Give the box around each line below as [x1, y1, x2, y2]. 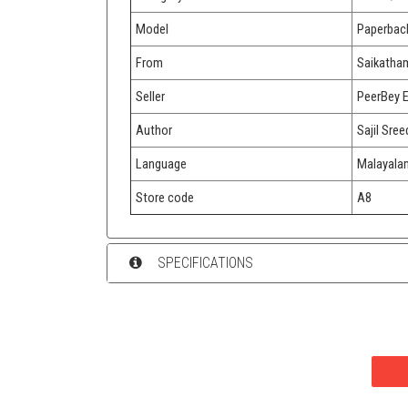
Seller [136, 87, 165, 105]
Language [136, 155, 187, 172]
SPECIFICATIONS [153, 254, 253, 272]
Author [136, 121, 172, 138]
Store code [136, 189, 194, 206]
